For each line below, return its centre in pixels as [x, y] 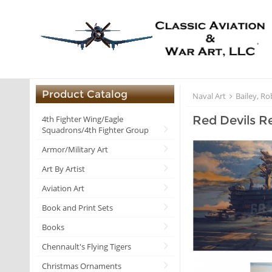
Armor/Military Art [75, 149]
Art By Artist [63, 168]
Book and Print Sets [77, 207]
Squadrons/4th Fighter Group [95, 130]
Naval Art [209, 96]
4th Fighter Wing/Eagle [83, 119]
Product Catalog [85, 94]
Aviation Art [63, 188]
